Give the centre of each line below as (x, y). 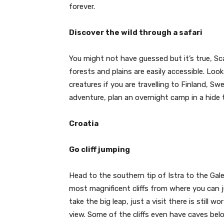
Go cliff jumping (99, 149)
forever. (82, 6)
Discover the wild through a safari (136, 32)
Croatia (84, 123)
